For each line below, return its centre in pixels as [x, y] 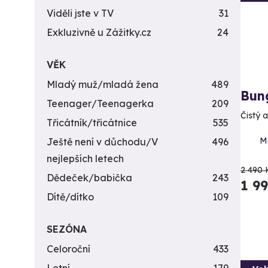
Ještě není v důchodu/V [102, 142]
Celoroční [68, 249]
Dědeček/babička [89, 178]
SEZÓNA [67, 229]
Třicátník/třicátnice [92, 123]
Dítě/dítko [70, 197]
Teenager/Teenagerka [100, 103]
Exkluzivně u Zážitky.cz [99, 32]
